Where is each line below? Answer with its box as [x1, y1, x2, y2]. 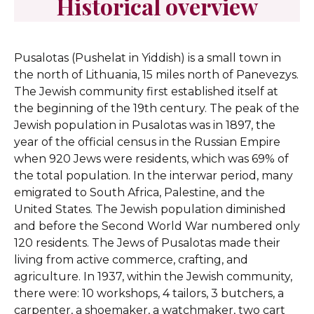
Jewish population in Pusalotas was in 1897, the [14, 118, 275, 132]
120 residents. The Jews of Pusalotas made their [14, 236, 280, 250]
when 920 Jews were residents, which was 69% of [14, 152, 289, 165]
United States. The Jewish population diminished [14, 203, 286, 216]
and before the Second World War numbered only [14, 219, 300, 233]
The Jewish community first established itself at [14, 85, 278, 98]
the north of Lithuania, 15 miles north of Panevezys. [14, 68, 299, 81]
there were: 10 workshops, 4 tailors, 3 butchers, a [14, 287, 284, 300]
